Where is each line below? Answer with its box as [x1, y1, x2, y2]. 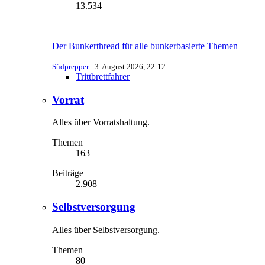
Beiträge [52, 168, 83, 179]
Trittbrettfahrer [76, 71, 130, 82]
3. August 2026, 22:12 [95, 62, 166, 71]
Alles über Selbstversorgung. [52, 224, 160, 235]
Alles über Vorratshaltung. [52, 117, 150, 128]
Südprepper [52, 62, 89, 71]
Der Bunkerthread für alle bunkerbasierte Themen [52, 40, 238, 51]
